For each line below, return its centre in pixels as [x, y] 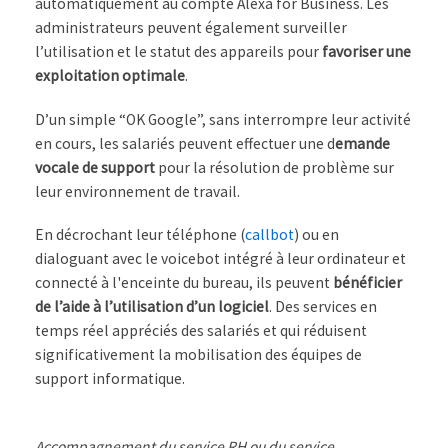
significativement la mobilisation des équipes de [198, 355]
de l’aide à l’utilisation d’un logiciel [152, 307]
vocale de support [95, 167]
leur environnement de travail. [137, 191]
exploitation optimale [110, 76]
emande [362, 143]
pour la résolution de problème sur [274, 167]
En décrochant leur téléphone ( [140, 235]
